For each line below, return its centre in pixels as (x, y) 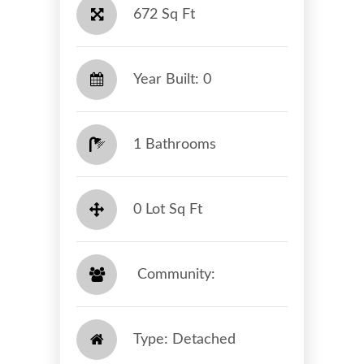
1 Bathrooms (175, 144)
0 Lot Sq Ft (168, 209)
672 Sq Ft (164, 14)
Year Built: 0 (172, 79)
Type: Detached (184, 339)
